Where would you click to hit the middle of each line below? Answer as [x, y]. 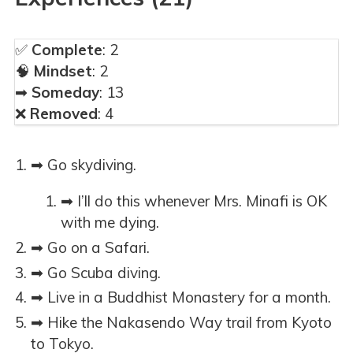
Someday [65, 93]
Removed [64, 114]
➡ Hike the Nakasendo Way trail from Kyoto [181, 323]
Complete [67, 50]
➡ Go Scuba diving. [96, 272]
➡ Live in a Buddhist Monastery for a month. [181, 297]
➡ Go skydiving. [84, 165]
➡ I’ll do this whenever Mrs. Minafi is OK [194, 201]
